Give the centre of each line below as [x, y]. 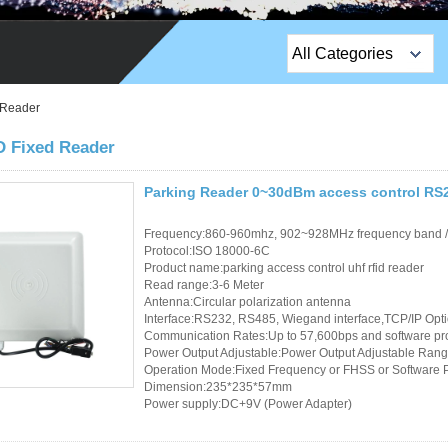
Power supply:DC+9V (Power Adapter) [248, 403]
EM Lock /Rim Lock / [358, 133]
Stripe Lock [328, 163]
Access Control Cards [361, 409]
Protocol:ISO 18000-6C [207, 250]
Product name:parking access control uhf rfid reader [284, 267]
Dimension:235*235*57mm [218, 386]
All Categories [342, 53]
